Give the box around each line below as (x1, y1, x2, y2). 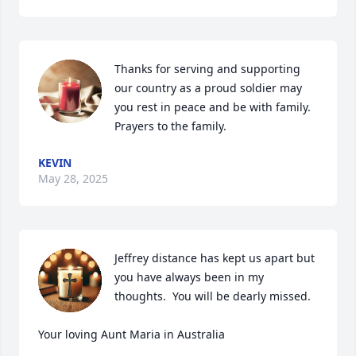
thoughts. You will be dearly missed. (114, 288, 311, 304)
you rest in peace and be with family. (114, 99, 311, 114)
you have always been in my (114, 269, 264, 284)
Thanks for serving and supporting (114, 61, 300, 76)
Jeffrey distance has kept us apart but (114, 250, 315, 265)
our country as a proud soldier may (114, 80, 302, 95)
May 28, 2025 (38, 171, 108, 186)
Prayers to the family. (114, 118, 226, 133)
